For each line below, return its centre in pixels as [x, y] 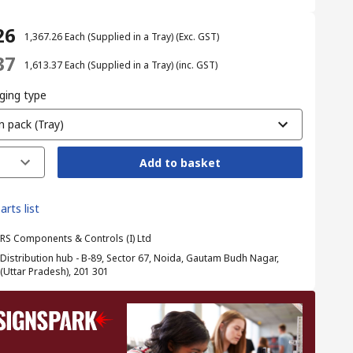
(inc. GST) [196, 65]
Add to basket [180, 162]
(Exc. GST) [197, 37]
